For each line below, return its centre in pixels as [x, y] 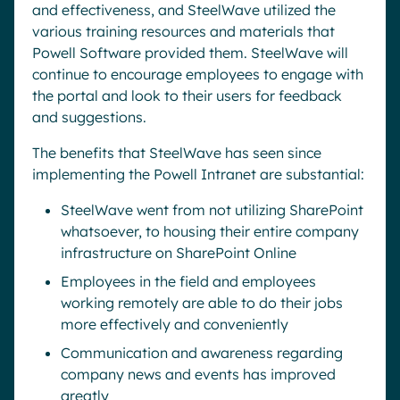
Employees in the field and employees [188, 281]
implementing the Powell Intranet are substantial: [198, 174]
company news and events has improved [198, 374]
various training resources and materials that [183, 31]
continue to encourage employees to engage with [198, 74]
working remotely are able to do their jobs [202, 303]
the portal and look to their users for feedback [187, 96]
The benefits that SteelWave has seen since [177, 153]
